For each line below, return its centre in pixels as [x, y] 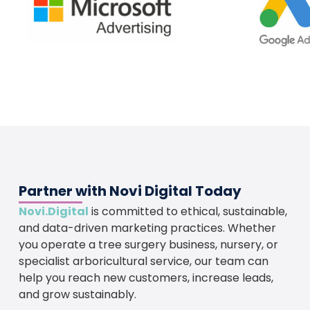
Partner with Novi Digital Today [130, 191]
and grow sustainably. [77, 295]
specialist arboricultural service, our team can [143, 262]
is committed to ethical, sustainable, [188, 212]
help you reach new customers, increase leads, [146, 278]
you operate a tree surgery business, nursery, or [148, 245]
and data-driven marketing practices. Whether [147, 228]
